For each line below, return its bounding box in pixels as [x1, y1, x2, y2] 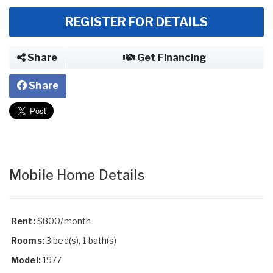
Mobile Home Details [9, 166, 144, 183]
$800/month [37, 215, 91, 226]
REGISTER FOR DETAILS [65, 14, 208, 29]
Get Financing [135, 51, 207, 63]
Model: [11, 254, 41, 265]
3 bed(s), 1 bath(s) [44, 235, 117, 246]
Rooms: [11, 235, 44, 246]
